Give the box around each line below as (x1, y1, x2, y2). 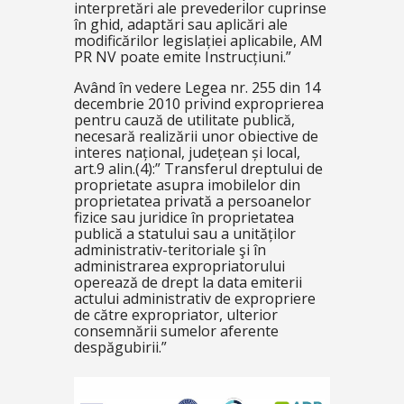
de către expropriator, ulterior (73, 305, 278, 325)
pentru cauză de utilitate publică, (73, 110, 295, 130)
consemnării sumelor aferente (73, 321, 279, 341)
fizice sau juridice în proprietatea (73, 207, 294, 227)
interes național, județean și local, (73, 142, 300, 162)
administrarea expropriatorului (73, 256, 285, 276)
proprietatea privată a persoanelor (73, 191, 311, 211)
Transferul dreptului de (163, 159, 323, 179)
